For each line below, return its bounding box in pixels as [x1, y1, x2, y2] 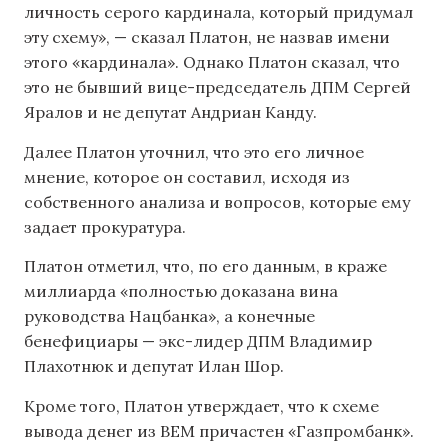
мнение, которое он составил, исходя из [24, 166, 350, 187]
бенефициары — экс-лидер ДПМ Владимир [24, 331, 372, 352]
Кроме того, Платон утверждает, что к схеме [24, 395, 379, 416]
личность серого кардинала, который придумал [24, 2, 413, 23]
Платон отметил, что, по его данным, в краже [24, 256, 387, 277]
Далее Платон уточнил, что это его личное [24, 141, 364, 162]
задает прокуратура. [24, 216, 186, 237]
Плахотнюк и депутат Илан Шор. [24, 356, 284, 377]
